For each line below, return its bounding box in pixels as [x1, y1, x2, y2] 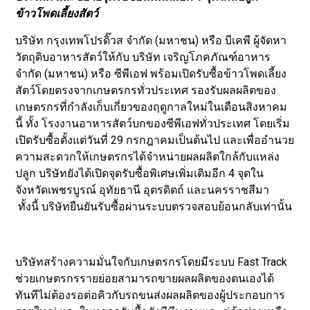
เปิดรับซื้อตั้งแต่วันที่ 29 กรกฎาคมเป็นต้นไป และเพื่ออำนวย [15, 133, 295, 147]
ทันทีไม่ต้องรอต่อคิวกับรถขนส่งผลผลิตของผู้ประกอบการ [15, 288, 286, 302]
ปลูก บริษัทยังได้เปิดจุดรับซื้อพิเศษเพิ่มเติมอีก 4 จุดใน [15, 166, 264, 180]
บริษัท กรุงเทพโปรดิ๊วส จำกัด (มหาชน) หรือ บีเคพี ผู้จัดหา [15, 33, 287, 47]
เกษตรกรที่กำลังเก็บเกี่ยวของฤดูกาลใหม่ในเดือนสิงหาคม [15, 100, 288, 113]
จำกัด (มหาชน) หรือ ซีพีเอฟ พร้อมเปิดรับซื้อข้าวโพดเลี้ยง [15, 66, 287, 80]
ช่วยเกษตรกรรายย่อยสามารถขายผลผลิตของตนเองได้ [15, 271, 275, 285]
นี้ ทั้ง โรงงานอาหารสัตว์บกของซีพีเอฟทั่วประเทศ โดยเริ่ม [15, 116, 291, 130]
